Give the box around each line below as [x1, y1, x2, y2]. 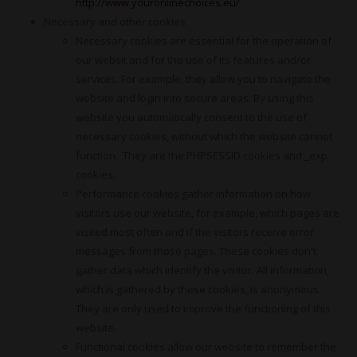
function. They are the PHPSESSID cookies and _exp [76, 148, 328, 163]
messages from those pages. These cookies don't [76, 244, 316, 258]
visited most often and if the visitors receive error [76, 225, 314, 239]
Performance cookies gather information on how [76, 186, 311, 201]
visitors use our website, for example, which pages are [76, 206, 339, 220]
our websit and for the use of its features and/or [76, 53, 311, 67]
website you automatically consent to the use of [76, 110, 307, 124]
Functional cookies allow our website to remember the [76, 339, 336, 354]
